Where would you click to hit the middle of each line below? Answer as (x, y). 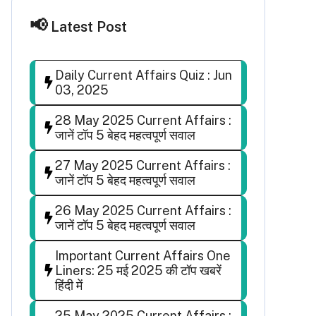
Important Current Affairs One (143, 255)
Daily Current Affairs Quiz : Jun (144, 75)
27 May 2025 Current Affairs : (143, 165)
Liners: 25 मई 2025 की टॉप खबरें (138, 270)
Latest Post (89, 26)
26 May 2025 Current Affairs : (143, 210)
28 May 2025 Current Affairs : (143, 120)
